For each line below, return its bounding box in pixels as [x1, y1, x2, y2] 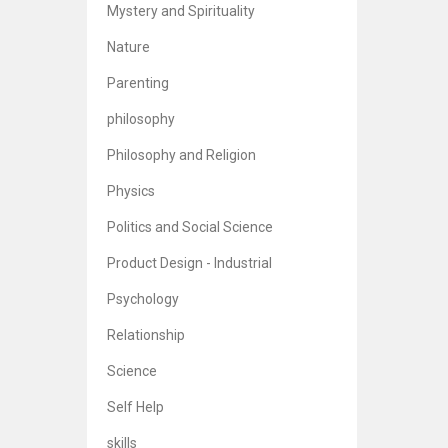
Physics [107, 183, 155, 199]
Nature [107, 39, 150, 55]
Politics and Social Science [107, 219, 273, 235]
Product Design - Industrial [107, 255, 272, 271]
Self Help [107, 399, 164, 415]
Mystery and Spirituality [107, 3, 255, 19]
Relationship [107, 327, 185, 343]
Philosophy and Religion [107, 147, 256, 163]
